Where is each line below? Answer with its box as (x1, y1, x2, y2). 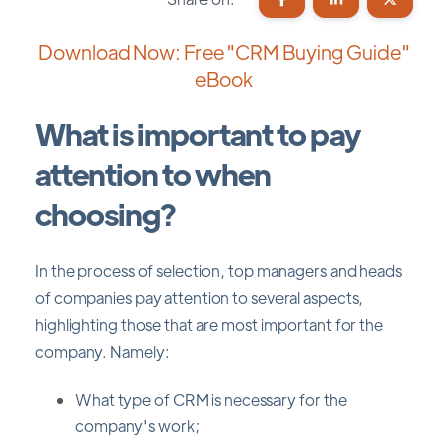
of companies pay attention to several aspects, (35, 286, 364, 308)
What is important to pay (35, 114, 360, 154)
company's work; (75, 414, 200, 436)
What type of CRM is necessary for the (75, 388, 348, 410)
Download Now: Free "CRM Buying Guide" (38, 38, 410, 64)
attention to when (35, 154, 271, 194)
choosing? (35, 194, 176, 234)
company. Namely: (35, 340, 170, 362)
